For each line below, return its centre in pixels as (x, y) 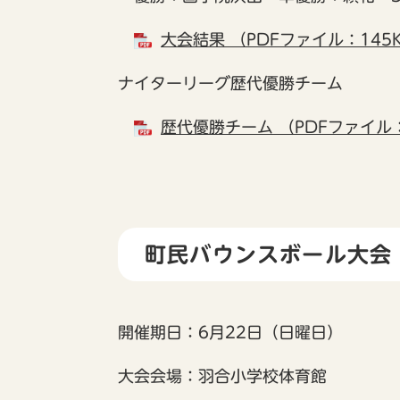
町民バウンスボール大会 (269, 255)
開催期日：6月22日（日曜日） (230, 333)
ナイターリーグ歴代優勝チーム (230, 83)
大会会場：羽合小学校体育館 (222, 376)
